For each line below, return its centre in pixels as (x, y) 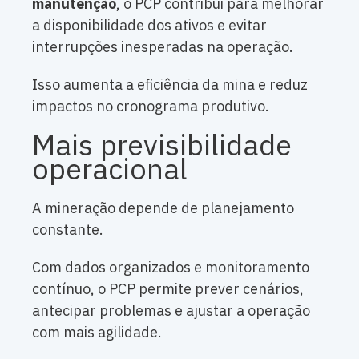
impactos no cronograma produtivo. (151, 107)
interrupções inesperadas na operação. (163, 47)
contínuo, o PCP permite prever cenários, (168, 289)
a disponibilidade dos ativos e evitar (149, 26)
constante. (68, 230)
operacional (110, 169)
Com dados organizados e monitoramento (171, 268)
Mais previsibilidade (162, 145)
